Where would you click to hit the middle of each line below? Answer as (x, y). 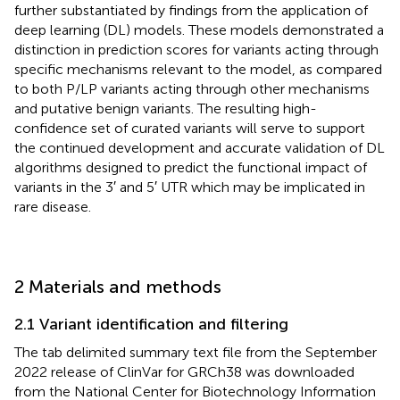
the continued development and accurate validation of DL (200, 147)
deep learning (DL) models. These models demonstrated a (199, 29)
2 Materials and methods (118, 286)
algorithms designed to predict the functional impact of (191, 167)
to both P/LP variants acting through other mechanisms (192, 88)
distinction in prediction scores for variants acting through (196, 49)
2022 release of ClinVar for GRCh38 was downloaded (184, 371)
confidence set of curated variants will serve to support (190, 128)
